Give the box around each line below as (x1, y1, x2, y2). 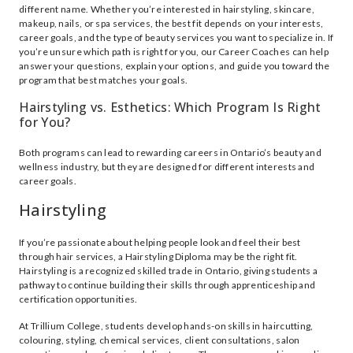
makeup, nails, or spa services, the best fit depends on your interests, (19, 17, 324, 29)
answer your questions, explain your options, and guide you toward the (19, 60, 330, 72)
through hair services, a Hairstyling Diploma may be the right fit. (19, 251, 298, 262)
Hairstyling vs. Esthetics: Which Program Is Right (19, 98, 321, 116)
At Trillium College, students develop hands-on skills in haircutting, (19, 320, 314, 332)
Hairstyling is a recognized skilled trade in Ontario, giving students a (19, 265, 318, 277)
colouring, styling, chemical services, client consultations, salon (19, 334, 300, 346)
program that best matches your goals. (19, 74, 188, 86)
